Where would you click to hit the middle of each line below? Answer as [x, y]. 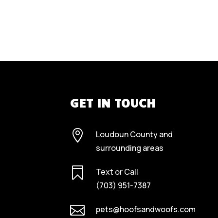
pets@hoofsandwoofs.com [146, 209]
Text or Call [117, 172]
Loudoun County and [135, 134]
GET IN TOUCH [113, 103]
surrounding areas [130, 148]
